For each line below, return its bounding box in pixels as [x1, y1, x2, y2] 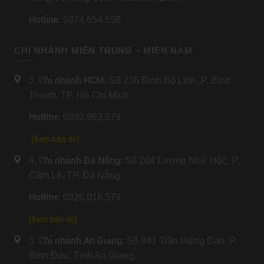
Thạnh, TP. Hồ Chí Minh [29, 90, 129, 101]
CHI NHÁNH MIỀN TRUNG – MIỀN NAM [14, 45, 193, 56]
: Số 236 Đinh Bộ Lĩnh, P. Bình [104, 75, 230, 86]
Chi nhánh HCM [39, 75, 104, 87]
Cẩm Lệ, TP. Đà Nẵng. [29, 170, 125, 181]
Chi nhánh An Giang [39, 235, 122, 247]
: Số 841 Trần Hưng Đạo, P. [122, 236, 237, 246]
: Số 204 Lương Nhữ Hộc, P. [120, 156, 239, 166]
